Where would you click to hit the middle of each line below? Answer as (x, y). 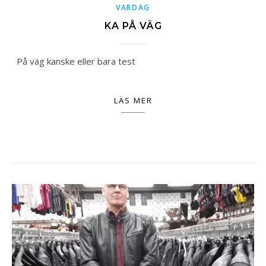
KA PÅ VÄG (133, 26)
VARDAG (133, 7)
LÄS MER (133, 100)
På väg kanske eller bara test (79, 61)
